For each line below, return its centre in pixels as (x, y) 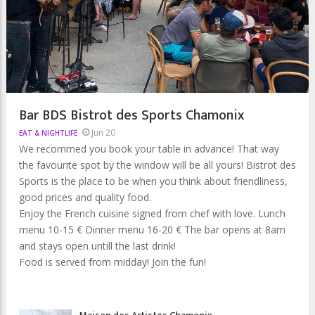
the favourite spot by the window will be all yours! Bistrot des (157, 165)
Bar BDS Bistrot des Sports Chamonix (131, 115)
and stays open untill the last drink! (99, 245)
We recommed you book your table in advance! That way (149, 148)
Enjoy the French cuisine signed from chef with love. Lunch (152, 213)
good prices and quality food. (86, 197)
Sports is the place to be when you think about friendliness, (153, 181)
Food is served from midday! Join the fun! (112, 262)
